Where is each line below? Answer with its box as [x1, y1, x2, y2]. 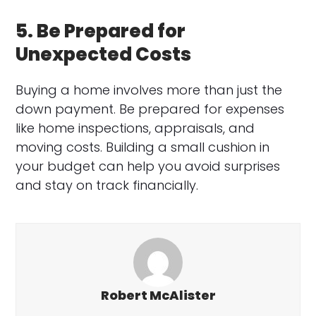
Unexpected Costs [16, 41, 192, 67]
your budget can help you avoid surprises [16, 157, 281, 175]
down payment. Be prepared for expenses [16, 99, 285, 118]
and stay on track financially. [16, 176, 199, 194]
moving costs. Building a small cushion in [16, 138, 270, 156]
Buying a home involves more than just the [16, 80, 283, 99]
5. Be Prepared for [16, 18, 186, 44]
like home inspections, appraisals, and [16, 119, 255, 137]
